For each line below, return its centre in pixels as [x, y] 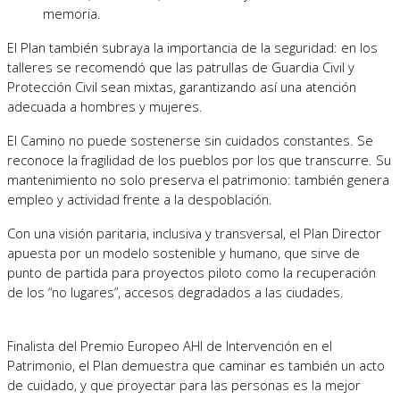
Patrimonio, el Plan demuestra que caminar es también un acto [196, 365]
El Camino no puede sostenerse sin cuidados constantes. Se [190, 140]
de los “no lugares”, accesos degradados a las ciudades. [175, 292]
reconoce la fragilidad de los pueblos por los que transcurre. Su [199, 159]
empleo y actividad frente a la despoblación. [140, 199]
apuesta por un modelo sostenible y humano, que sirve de [183, 252]
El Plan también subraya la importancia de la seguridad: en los [192, 47]
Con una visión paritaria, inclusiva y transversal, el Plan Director [194, 233]
